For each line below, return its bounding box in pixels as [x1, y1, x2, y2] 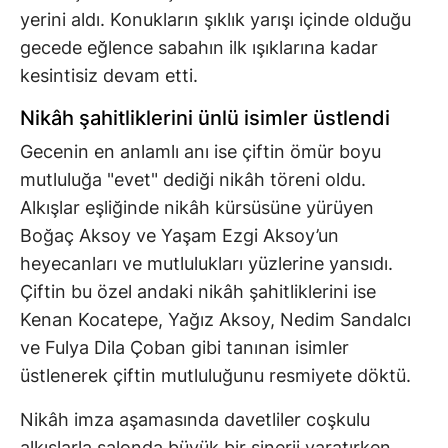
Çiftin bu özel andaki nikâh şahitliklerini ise [20, 280, 376, 302]
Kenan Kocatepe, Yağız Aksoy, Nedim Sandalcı [20, 308, 411, 330]
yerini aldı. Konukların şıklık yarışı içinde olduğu [20, 8, 411, 30]
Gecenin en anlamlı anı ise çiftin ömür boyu [20, 140, 381, 162]
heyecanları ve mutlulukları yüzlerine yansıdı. [20, 252, 393, 274]
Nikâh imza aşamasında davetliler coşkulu [20, 408, 370, 430]
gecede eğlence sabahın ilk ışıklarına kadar [20, 36, 378, 58]
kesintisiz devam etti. [20, 64, 198, 86]
